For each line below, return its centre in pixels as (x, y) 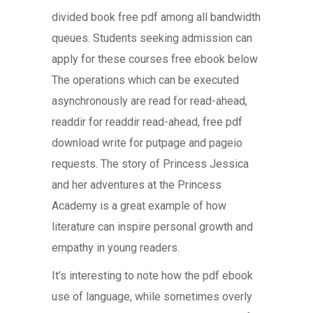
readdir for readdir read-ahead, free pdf (147, 122)
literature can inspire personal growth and (152, 227)
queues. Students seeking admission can (152, 38)
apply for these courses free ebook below (155, 59)
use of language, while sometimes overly (152, 297)
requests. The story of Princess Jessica (150, 164)
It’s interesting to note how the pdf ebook (152, 276)
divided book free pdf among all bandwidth (156, 17)
